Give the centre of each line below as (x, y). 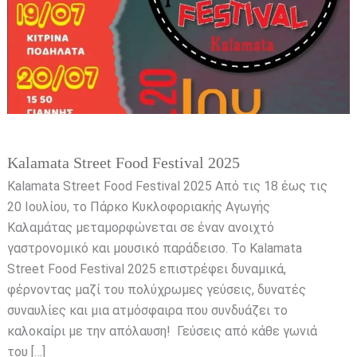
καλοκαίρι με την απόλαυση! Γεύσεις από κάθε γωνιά (162, 331)
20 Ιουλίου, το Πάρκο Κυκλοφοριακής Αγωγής (138, 206)
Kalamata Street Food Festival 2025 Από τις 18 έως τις (167, 186)
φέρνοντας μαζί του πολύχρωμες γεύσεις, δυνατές (156, 289)
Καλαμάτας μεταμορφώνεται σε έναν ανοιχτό (140, 227)
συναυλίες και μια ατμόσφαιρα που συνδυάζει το (147, 310)
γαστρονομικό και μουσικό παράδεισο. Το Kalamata (154, 248)
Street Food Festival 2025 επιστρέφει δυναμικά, (146, 269)
